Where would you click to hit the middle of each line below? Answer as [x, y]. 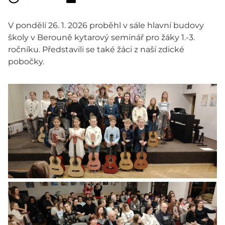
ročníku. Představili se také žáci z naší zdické [96, 50]
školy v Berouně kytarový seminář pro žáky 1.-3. [101, 38]
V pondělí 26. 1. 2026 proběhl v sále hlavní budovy [106, 26]
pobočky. [26, 62]
